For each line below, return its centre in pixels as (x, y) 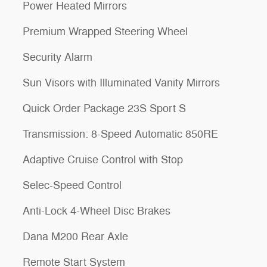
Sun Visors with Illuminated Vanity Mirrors (121, 83)
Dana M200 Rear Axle (75, 237)
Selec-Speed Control (72, 185)
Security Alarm (58, 57)
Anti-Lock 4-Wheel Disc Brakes (97, 211)
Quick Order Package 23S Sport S (104, 108)
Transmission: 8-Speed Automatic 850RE (120, 134)
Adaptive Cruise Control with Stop (103, 160)
